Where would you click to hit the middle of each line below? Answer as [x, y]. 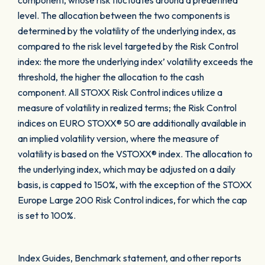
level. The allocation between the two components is [124, 15]
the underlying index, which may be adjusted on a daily [127, 169]
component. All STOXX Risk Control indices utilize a [120, 92]
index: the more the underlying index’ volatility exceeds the [135, 62]
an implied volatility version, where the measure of [118, 138]
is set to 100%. [47, 215]
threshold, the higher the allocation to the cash [111, 77]
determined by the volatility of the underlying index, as [127, 31]
